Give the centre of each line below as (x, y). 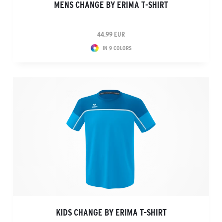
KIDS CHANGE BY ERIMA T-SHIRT (111, 213)
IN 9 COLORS (117, 48)
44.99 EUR (111, 34)
